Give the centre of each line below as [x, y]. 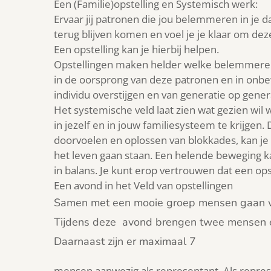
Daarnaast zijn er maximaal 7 [125, 242]
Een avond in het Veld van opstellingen [143, 186]
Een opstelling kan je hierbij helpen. [136, 50]
